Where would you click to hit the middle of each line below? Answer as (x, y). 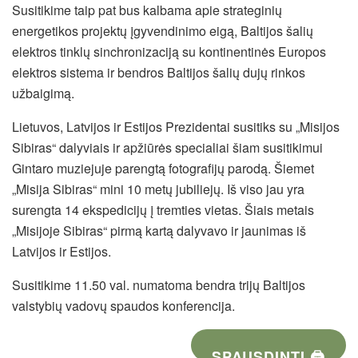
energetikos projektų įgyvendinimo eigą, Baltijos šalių (163, 31)
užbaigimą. (43, 93)
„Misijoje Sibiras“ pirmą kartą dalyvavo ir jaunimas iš (159, 231)
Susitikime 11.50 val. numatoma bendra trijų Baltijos (159, 285)
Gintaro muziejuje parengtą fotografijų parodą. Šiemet (163, 169)
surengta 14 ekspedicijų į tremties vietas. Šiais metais (163, 210)
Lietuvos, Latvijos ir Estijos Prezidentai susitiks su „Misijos (176, 127)
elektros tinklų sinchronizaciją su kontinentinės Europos (169, 52)
